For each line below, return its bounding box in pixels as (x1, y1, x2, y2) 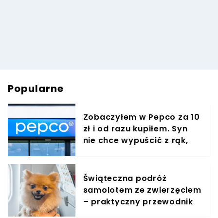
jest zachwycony (83, 146, 156, 158)
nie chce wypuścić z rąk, (83, 135, 188, 146)
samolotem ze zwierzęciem (83, 184, 201, 196)
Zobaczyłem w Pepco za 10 (83, 111, 200, 123)
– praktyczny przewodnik (83, 196, 193, 208)
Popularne (8, 82, 64, 96)
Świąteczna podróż (83, 173, 167, 184)
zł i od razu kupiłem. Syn (83, 123, 188, 135)
